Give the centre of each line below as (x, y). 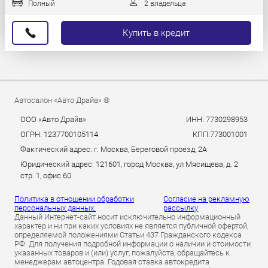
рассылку (181, 208)
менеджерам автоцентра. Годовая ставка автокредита (112, 262)
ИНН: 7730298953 (217, 120)
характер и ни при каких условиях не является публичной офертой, (131, 226)
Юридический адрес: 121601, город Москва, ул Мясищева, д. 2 (129, 165)
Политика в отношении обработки (74, 199)
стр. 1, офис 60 (46, 176)
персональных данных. (55, 208)
